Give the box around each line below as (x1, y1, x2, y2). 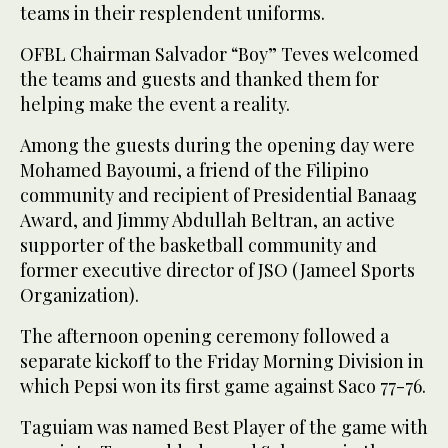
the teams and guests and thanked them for (20, 66, 379, 91)
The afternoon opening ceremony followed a (20, 323, 389, 348)
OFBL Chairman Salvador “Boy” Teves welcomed (20, 41, 419, 66)
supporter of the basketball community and (20, 232, 377, 257)
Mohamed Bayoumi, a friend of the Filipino (20, 157, 369, 182)
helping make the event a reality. (20, 91, 290, 116)
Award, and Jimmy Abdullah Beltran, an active (20, 207, 395, 232)
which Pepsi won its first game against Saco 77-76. (20, 373, 426, 398)
